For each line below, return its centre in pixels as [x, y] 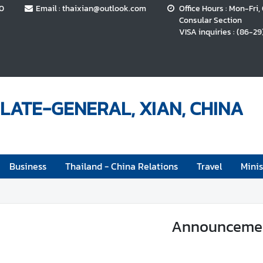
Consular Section [211, 20]
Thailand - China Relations [122, 166]
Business [28, 166]
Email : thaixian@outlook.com [91, 8]
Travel [210, 166]
